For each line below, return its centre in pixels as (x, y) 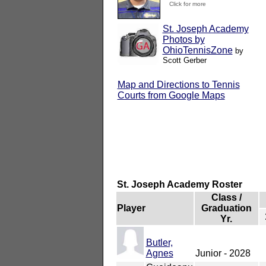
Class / (226, 197)
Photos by (183, 39)
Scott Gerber (184, 60)
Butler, (159, 242)
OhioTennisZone (197, 50)
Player (131, 208)
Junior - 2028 (223, 253)
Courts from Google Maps (171, 95)
